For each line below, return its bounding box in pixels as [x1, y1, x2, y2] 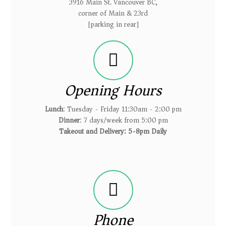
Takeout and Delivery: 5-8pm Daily [59, 125, 167, 138]
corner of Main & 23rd [78, 7, 148, 20]
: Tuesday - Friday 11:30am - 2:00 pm [63, 103, 182, 116]
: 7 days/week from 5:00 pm [79, 114, 168, 127]
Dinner [58, 114, 80, 127]
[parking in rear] [87, 18, 139, 31]
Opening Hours [65, 77, 161, 104]
